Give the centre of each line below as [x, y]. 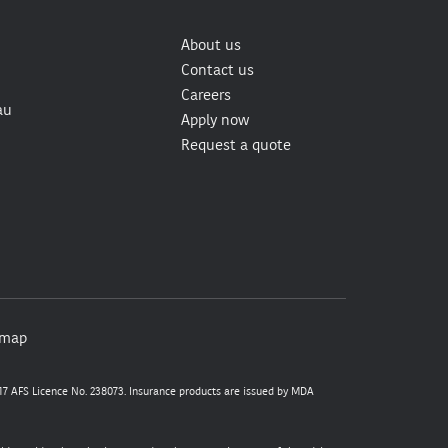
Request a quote [236, 144]
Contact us [217, 69]
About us [211, 44]
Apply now [215, 119]
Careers [206, 94]
